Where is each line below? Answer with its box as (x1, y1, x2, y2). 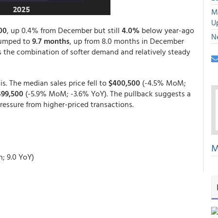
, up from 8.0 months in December (70, 35, 184, 47)
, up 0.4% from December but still (7, 24, 122, 36)
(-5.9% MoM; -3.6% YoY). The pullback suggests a (23, 88, 191, 99)
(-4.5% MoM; (140, 77, 186, 89)
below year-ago (140, 24, 194, 36)
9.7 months (32, 35, 70, 47)
